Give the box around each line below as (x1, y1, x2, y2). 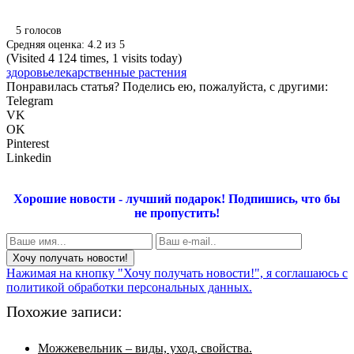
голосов (24, 24, 62, 36)
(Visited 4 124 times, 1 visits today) (6, 51, 182, 65)
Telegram (6, 93, 53, 107)
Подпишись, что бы (228, 191, 341, 205)
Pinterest (6, 136, 49, 150)
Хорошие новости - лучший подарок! (13, 191, 225, 205)
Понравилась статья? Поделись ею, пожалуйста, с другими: (6, 79, 328, 93)
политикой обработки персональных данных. (6, 280, 252, 294)
